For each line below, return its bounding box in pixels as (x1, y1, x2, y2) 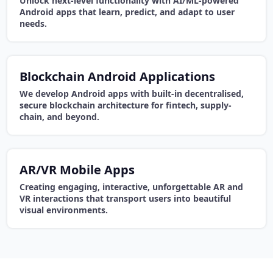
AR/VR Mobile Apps (19, 161, 135, 179)
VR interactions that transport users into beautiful (19, 193, 231, 205)
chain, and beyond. (19, 111, 99, 123)
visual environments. (19, 204, 108, 216)
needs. (19, 18, 47, 30)
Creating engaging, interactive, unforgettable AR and (19, 181, 243, 193)
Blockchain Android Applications (19, 68, 215, 85)
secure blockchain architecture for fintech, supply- (19, 99, 232, 112)
